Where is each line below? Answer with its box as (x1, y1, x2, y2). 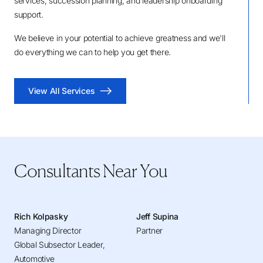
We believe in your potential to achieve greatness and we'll (14, 33, 225, 43)
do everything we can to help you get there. (14, 47, 171, 57)
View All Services (28, 86, 95, 96)
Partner (136, 225, 163, 235)
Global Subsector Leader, (14, 240, 105, 249)
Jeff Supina (136, 211, 178, 221)
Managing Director (14, 225, 82, 235)
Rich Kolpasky (14, 211, 68, 221)
